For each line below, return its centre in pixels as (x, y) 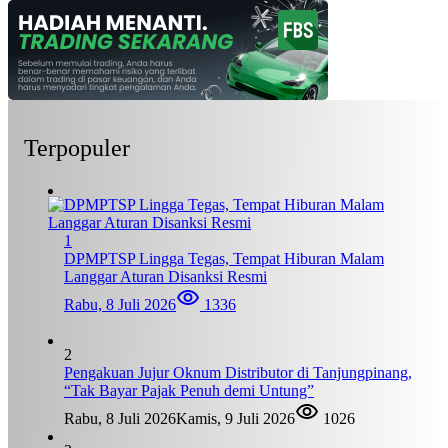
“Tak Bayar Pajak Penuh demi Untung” (189, 391)
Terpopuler (77, 148)
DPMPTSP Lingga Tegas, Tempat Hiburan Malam (224, 259)
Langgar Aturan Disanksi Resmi (165, 277)
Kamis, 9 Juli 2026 (235, 419)
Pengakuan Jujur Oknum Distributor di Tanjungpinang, (238, 373)
